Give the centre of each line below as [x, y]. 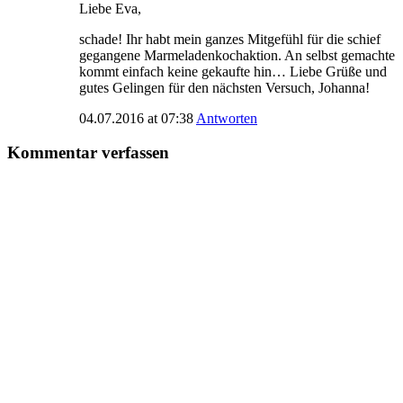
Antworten [227, 118]
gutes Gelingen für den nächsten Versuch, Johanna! [224, 87]
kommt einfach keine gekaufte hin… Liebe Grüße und [233, 71]
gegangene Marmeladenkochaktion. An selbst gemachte [237, 55]
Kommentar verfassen [88, 153]
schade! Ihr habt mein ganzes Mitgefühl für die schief [230, 39]
